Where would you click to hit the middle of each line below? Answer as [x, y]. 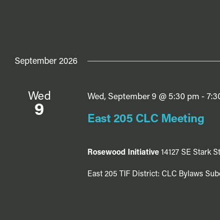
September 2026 [46, 62]
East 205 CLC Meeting [146, 120]
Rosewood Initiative [124, 153]
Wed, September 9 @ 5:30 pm [143, 97]
